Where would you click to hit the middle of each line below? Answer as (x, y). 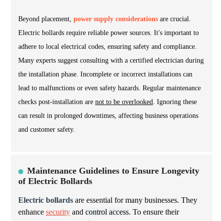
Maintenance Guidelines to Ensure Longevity (113, 171)
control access (107, 212)
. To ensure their (154, 212)
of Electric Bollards (55, 181)
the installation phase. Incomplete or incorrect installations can (105, 74)
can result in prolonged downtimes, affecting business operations (108, 116)
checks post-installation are (57, 102)
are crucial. (174, 19)
